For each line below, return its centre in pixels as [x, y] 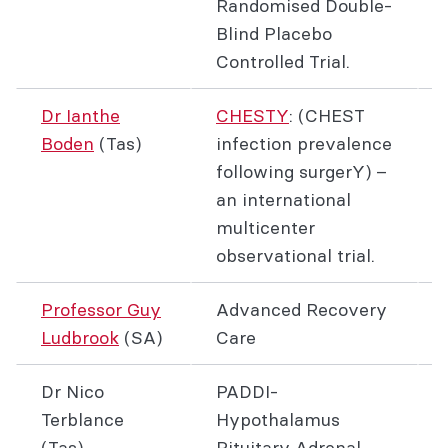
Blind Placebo [274, 33]
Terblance [82, 419]
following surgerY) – [301, 171]
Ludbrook [80, 337]
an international [283, 199]
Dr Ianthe [80, 115]
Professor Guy [101, 309]
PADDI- [247, 391]
